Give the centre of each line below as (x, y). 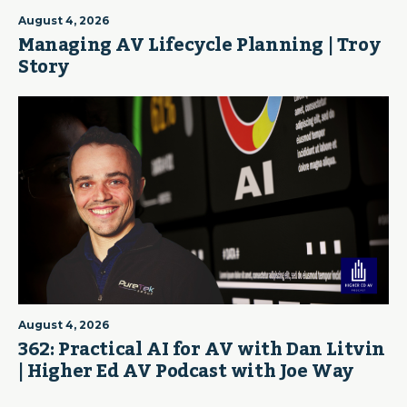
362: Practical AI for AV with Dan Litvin (202, 350)
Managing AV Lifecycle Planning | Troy (199, 45)
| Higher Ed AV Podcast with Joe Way (186, 372)
